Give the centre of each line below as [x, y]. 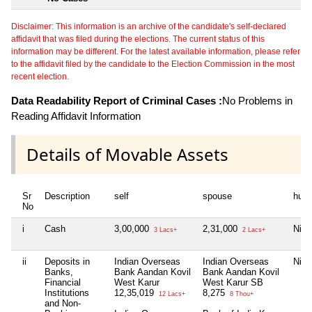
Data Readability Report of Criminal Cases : [117, 101]
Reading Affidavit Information [76, 116]
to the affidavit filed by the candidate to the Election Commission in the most [153, 64]
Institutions [67, 293]
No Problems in [257, 101]
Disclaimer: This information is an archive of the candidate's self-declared [149, 27]
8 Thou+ [241, 294]
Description [67, 196]
